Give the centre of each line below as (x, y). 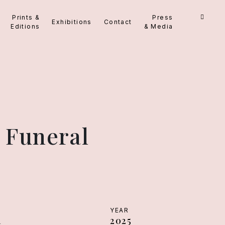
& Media (158, 26)
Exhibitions (72, 22)
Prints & (26, 17)
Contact (118, 22)
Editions (25, 26)
